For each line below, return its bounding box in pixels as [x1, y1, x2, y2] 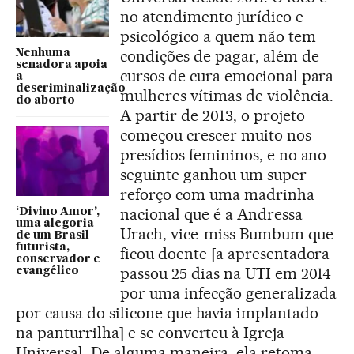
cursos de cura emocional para [120, 66, 334, 85]
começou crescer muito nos [120, 125, 311, 145]
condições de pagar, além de [120, 46, 319, 66]
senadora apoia [16, 58, 107, 70]
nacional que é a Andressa [120, 204, 303, 224]
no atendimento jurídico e [120, 6, 303, 26]
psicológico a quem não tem [120, 26, 316, 46]
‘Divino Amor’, [16, 206, 100, 218]
